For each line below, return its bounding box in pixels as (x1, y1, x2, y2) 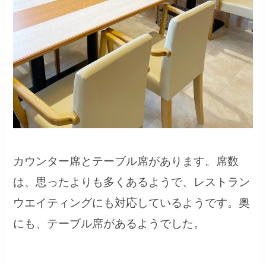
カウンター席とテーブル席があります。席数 (13, 154, 239, 167)
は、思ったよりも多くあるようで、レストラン (13, 175, 251, 188)
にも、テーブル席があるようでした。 (13, 217, 205, 230)
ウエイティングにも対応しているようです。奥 (13, 196, 251, 209)
